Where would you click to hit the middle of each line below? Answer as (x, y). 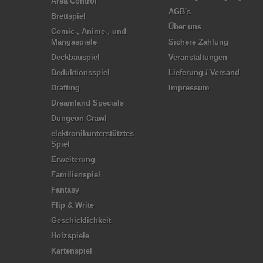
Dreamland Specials (87, 103)
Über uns (185, 27)
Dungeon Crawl (79, 118)
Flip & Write (73, 205)
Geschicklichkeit (81, 220)
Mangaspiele (74, 42)
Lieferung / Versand (204, 73)
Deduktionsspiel (80, 73)
